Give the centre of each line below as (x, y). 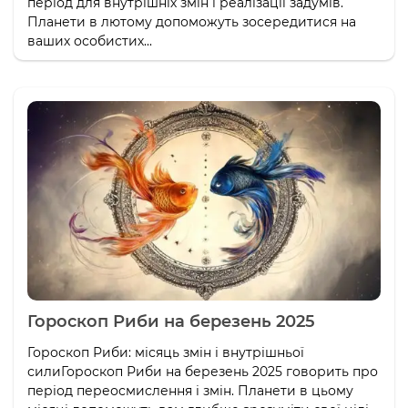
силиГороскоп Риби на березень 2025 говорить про (203, 371)
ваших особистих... (90, 41)
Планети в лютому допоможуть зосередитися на (192, 22)
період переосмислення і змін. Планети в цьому (190, 390)
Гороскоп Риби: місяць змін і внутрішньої (166, 352)
